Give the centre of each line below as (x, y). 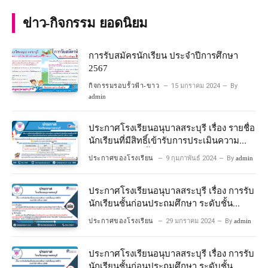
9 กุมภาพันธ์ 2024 (191, 158)
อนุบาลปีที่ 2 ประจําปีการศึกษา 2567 (218, 216)
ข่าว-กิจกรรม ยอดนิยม (86, 23)
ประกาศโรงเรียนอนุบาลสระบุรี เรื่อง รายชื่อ (172, 128)
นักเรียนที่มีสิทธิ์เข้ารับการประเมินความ (164, 140)
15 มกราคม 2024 (196, 86)
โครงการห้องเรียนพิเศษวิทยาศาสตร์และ (166, 165)
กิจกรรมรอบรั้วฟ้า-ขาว (124, 85)
